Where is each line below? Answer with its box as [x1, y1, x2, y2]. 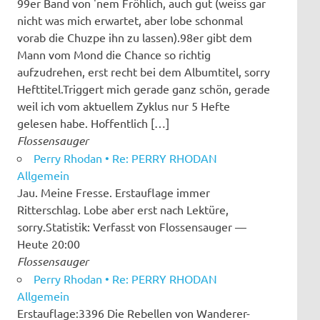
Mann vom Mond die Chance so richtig [17, 46, 211, 61]
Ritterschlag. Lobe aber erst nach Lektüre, [17, 201, 229, 216]
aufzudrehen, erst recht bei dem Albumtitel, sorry [17, 64, 270, 79]
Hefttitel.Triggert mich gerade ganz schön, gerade [17, 81, 270, 96]
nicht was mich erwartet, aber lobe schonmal [17, 12, 243, 27]
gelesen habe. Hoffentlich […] [17, 115, 169, 130]
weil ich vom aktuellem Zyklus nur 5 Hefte [17, 98, 230, 113]
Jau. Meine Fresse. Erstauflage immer [17, 184, 210, 199]
